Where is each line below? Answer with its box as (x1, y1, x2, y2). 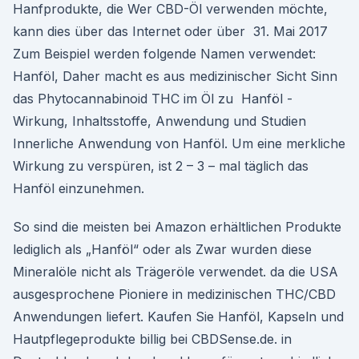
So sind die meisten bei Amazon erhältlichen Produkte (13, 219, 341, 235)
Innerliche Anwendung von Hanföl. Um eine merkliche (13, 135, 345, 151)
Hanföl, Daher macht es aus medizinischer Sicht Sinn (13, 68, 337, 84)
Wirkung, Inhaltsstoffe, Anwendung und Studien (13, 113, 306, 129)
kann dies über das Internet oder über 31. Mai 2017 (13, 23, 328, 39)
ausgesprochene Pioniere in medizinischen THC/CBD (13, 286, 336, 302)
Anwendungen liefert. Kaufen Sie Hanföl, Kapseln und (13, 309, 344, 325)
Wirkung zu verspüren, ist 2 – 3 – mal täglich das (13, 158, 309, 174)
